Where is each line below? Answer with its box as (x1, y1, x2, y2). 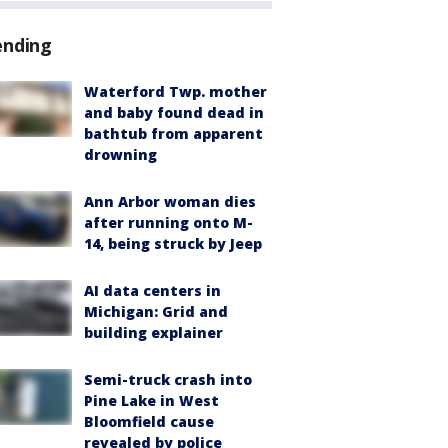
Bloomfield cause (84, 411, 214, 431)
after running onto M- (84, 212, 253, 232)
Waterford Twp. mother (84, 81, 267, 101)
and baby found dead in (84, 102, 264, 122)
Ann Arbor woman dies (84, 191, 256, 211)
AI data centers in (84, 280, 221, 300)
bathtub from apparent (84, 123, 263, 143)
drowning (84, 144, 157, 164)
